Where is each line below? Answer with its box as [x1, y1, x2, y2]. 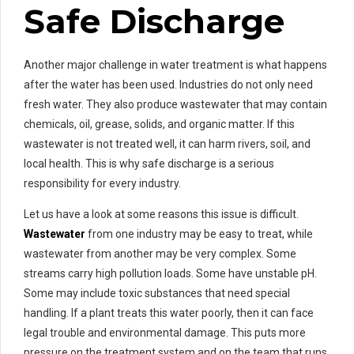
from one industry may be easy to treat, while [85, 228, 313, 241]
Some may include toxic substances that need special [24, 287, 290, 300]
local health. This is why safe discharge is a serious [24, 157, 274, 171]
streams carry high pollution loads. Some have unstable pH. [24, 267, 317, 281]
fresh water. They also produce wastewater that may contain [24, 98, 327, 111]
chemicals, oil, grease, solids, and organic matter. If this [24, 118, 295, 131]
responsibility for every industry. [24, 177, 181, 190]
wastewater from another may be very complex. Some [24, 247, 296, 261]
